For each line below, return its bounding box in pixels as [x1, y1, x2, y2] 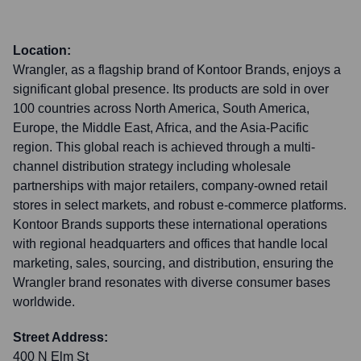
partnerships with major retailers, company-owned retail [13, 179, 328, 193]
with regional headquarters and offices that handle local [13, 237, 328, 251]
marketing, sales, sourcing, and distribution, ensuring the [13, 256, 334, 270]
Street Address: [13, 330, 108, 344]
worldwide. [13, 295, 75, 309]
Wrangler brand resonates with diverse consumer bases [13, 276, 330, 289]
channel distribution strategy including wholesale [13, 160, 291, 173]
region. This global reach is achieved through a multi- [13, 140, 315, 154]
